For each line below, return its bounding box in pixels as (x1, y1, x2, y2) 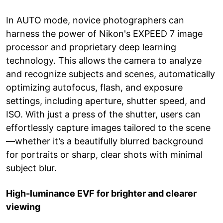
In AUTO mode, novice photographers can (6, 14, 184, 25)
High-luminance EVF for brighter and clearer (6, 188, 197, 199)
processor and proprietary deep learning (6, 41, 176, 52)
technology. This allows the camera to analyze (6, 55, 202, 66)
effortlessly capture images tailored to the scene (6, 122, 211, 133)
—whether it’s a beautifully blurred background (6, 135, 203, 146)
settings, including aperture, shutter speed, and (6, 95, 206, 106)
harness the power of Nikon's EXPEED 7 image (6, 28, 203, 39)
